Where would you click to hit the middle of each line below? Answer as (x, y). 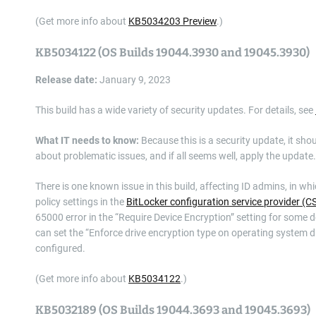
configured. (60, 248)
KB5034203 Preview (172, 21)
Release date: (66, 80)
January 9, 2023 (134, 80)
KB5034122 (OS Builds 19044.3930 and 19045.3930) (172, 53)
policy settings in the (81, 202)
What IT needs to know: (87, 140)
